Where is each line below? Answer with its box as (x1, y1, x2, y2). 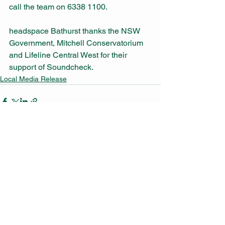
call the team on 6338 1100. (9, 2, 109, 12)
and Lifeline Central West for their (9, 50, 129, 60)
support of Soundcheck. (9, 62, 95, 72)
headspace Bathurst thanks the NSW (9, 26, 142, 36)
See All (139, 134, 161, 142)
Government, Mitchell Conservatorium (9, 38, 145, 48)
